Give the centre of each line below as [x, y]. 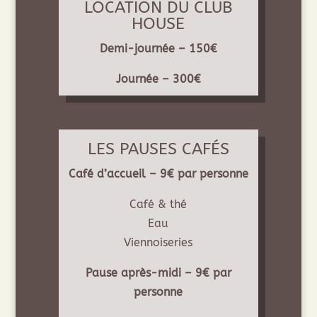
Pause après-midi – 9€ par [158, 273]
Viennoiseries [158, 243]
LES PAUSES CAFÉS [158, 149]
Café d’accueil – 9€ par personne [158, 174]
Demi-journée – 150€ [158, 49]
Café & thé [158, 204]
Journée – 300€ [158, 79]
